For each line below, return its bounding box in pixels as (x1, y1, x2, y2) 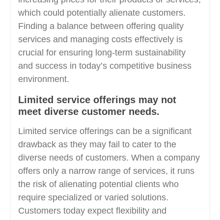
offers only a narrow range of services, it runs (18, 166, 194, 176)
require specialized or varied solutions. (18, 192, 168, 202)
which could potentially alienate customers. (18, 8, 186, 18)
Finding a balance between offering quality (18, 21, 184, 31)
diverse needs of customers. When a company (18, 153, 200, 163)
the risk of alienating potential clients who (18, 179, 179, 189)
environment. (18, 74, 69, 84)
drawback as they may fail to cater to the (18, 139, 176, 149)
